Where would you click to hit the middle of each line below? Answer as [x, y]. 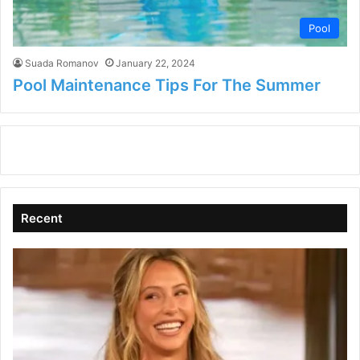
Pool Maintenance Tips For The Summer [167, 86]
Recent [42, 219]
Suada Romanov [62, 63]
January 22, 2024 [155, 63]
